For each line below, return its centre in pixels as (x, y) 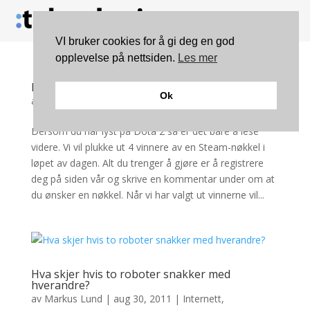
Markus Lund (73, 298)
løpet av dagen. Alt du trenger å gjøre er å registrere (147, 163)
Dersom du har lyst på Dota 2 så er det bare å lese (145, 131)
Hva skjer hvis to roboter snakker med (130, 274)
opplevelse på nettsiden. (117, 58)
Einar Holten (71, 100)
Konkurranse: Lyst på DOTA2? (109, 87)
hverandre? (60, 285)
